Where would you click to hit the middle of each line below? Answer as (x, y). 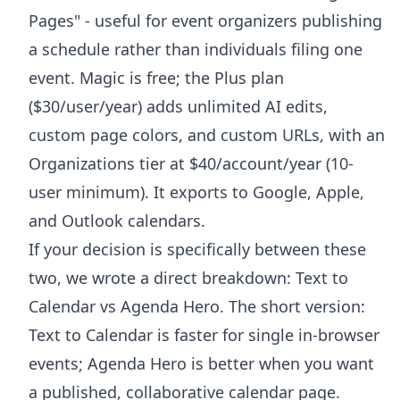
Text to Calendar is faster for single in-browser (204, 334)
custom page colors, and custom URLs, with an (207, 134)
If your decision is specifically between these (197, 249)
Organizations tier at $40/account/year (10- (191, 163)
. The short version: (292, 306)
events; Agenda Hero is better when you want (201, 363)
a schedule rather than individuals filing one (196, 49)
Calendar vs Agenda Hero (124, 306)
